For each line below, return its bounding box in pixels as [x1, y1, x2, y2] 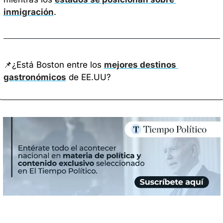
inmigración [3, 6, 54, 17]
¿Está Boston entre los [11, 59, 104, 70]
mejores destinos [104, 59, 176, 70]
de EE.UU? [66, 72, 113, 82]
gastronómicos [3, 72, 66, 82]
